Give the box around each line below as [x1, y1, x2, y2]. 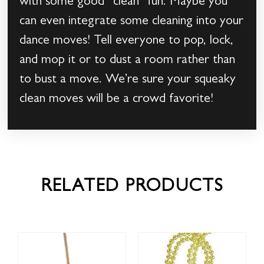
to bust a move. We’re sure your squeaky [19, 74, 236, 87]
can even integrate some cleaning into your [19, 15, 244, 29]
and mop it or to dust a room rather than [19, 54, 236, 68]
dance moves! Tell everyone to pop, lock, [19, 35, 234, 48]
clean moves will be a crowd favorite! [19, 93, 214, 107]
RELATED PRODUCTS [41, 179, 223, 197]
